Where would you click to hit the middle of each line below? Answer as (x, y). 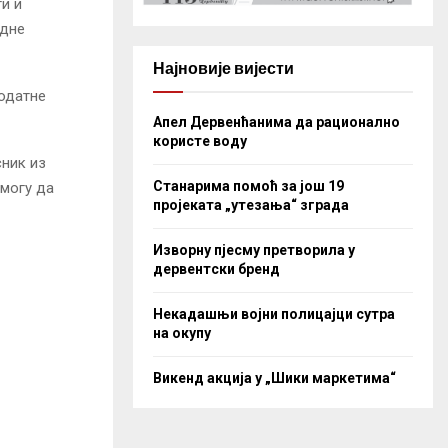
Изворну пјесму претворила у (254, 249)
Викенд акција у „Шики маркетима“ (274, 377)
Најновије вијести (223, 68)
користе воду (200, 140)
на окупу (182, 332)
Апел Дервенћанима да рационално (276, 121)
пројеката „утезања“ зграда (251, 204)
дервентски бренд (216, 268)
